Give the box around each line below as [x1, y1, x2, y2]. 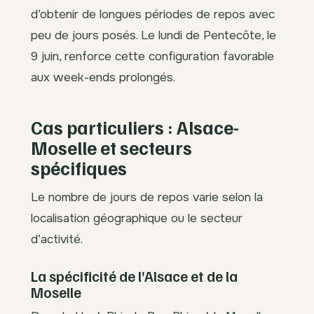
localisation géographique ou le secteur [31, 210, 243, 226]
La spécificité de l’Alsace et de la [31, 267, 238, 286]
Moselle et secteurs [31, 136, 192, 160]
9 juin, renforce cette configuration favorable [31, 48, 274, 64]
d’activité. [31, 231, 83, 247]
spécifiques [31, 156, 127, 180]
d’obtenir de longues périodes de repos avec [31, 6, 275, 22]
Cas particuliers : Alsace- [31, 116, 239, 139]
